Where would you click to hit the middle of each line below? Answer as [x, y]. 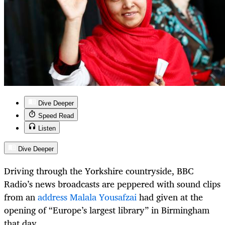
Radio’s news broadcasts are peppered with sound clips [112, 184]
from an [21, 197]
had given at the [170, 197]
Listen [47, 129]
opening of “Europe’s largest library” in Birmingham [107, 210]
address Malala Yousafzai [87, 197]
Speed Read [56, 116]
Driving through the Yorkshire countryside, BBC [99, 171]
